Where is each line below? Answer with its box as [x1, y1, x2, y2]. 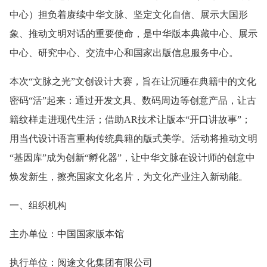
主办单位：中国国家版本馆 [10, 228, 124, 239]
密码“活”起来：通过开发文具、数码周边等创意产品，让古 [10, 95, 256, 105]
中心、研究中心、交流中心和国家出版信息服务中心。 [10, 47, 238, 58]
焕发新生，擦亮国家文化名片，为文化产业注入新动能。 [10, 171, 248, 182]
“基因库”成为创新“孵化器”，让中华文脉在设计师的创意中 [10, 152, 255, 163]
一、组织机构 [10, 200, 67, 210]
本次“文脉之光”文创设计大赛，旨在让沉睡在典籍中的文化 [10, 76, 256, 86]
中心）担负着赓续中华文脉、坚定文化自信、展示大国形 [10, 9, 248, 20]
